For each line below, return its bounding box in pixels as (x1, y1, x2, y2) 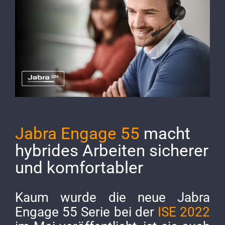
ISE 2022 (157, 204, 210, 219)
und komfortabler (15, 158, 143, 178)
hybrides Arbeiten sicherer (15, 141, 208, 161)
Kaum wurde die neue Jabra (15, 189, 210, 205)
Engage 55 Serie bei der (15, 204, 158, 219)
